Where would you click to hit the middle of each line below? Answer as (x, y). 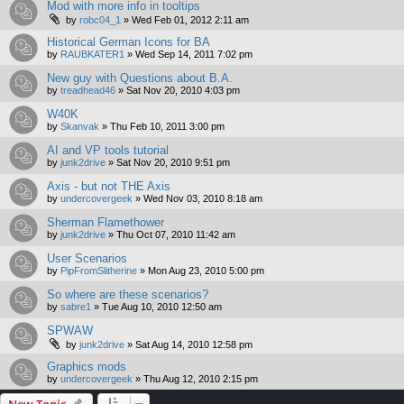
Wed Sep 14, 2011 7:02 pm (194, 55)
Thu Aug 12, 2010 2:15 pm (201, 379)
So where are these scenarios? (128, 295)
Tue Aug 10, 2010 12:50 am (162, 307)
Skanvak (80, 127)
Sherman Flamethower (106, 223)
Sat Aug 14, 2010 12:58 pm (194, 345)
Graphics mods (87, 367)
